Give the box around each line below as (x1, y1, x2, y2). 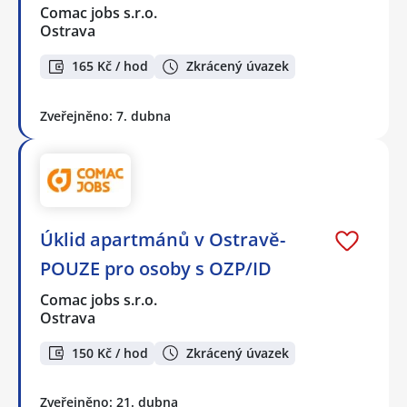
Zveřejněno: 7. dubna (40, 106, 171, 124)
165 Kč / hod (72, 57, 148, 75)
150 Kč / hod (72, 343, 148, 362)
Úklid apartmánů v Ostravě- (40, 226, 285, 252)
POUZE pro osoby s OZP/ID (40, 255, 272, 281)
